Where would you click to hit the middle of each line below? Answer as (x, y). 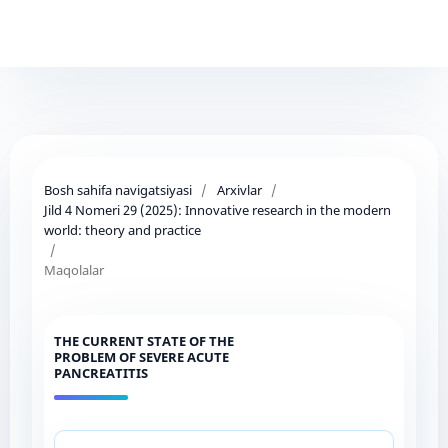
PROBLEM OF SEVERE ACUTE (141, 356)
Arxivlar (239, 189)
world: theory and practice (122, 229)
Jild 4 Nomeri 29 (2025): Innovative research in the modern (217, 209)
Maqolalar (73, 269)
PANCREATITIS (100, 372)
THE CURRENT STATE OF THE (143, 340)
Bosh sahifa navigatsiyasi (117, 189)
